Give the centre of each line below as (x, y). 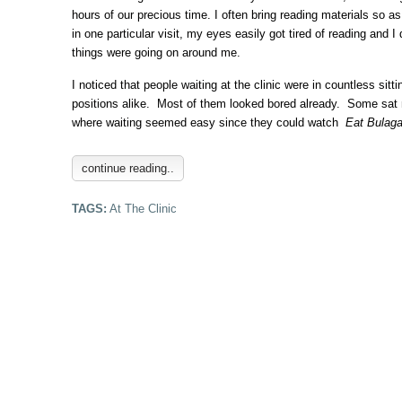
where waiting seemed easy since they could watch (209, 123)
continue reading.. (128, 168)
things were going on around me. (156, 52)
